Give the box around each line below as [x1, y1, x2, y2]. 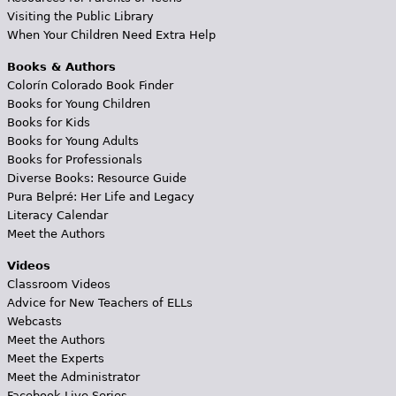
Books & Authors [6, 59, 116, 73]
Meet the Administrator [6, 369, 140, 384]
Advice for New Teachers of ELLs [6, 295, 193, 309]
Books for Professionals [6, 152, 142, 166]
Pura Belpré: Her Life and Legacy [6, 189, 194, 203]
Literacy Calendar [6, 208, 108, 222]
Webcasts [6, 314, 62, 328]
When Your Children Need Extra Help [6, 27, 216, 42]
